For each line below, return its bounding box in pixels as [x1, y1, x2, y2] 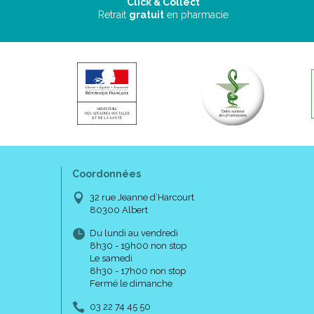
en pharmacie [167, 9, 229, 20]
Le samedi [90, 253, 132, 264]
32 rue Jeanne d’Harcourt [90, 192, 194, 203]
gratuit [129, 9, 165, 20]
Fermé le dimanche [90, 278, 172, 289]
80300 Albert [90, 205, 148, 215]
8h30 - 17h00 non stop [90, 266, 186, 276]
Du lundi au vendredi [90, 228, 178, 238]
